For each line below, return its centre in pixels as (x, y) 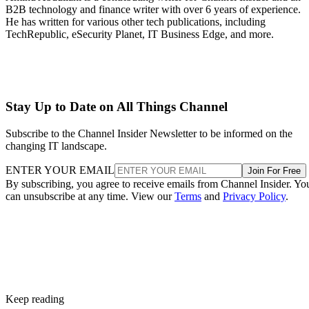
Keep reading (35, 299)
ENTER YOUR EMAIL (60, 170)
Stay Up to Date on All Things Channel (117, 107)
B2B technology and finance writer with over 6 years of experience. (153, 10)
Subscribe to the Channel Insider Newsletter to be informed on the (149, 133)
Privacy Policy (254, 196)
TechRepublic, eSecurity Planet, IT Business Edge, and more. (140, 34)
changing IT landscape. (56, 146)
